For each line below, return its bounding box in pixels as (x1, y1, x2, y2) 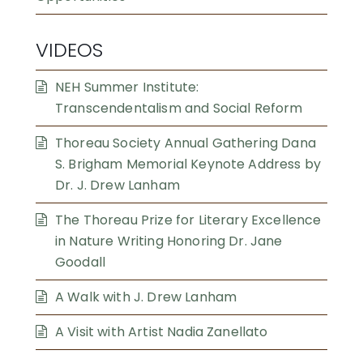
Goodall (55, 253, 106, 272)
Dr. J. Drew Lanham (55, 176, 180, 195)
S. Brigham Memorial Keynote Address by (55, 155, 322, 174)
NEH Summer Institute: (55, 78, 199, 97)
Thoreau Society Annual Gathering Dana (55, 134, 316, 153)
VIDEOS (36, 36, 103, 64)
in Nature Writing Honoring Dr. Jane (55, 232, 283, 251)
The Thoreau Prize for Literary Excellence (55, 211, 322, 230)
